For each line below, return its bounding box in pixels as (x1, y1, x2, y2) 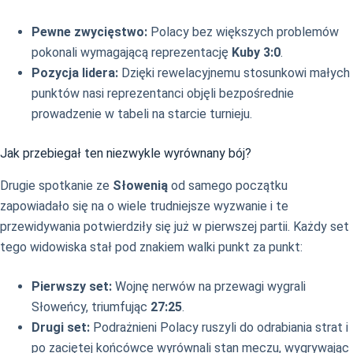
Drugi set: (32, 320, 90, 336)
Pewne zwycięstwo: (32, 24, 147, 40)
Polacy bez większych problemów (147, 24, 339, 40)
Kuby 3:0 (232, 45, 281, 61)
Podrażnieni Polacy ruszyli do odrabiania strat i (90, 320, 348, 336)
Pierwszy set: (32, 279, 112, 295)
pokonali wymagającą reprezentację (32, 45, 232, 61)
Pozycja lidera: (32, 65, 118, 81)
